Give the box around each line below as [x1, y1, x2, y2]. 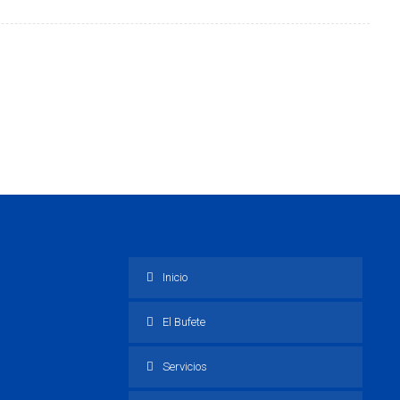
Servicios [162, 360, 208, 373]
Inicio [162, 271, 188, 284]
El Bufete [162, 315, 206, 329]
